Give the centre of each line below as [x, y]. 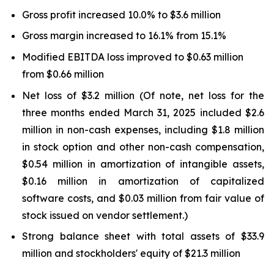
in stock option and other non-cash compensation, [143, 146]
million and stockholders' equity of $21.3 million [131, 254]
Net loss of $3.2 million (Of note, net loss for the [143, 95]
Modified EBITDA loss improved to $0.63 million [133, 57]
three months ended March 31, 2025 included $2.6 [143, 112]
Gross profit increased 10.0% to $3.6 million [121, 14]
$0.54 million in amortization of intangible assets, [143, 164]
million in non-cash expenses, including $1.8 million [143, 129]
